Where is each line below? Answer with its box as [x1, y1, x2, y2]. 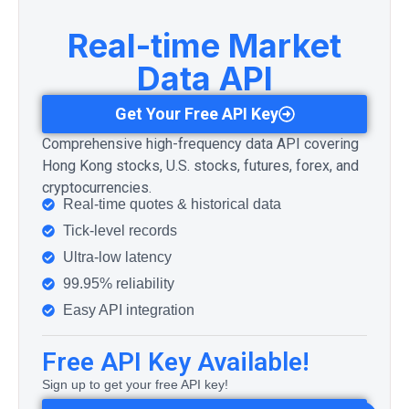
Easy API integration [62, 302, 194, 319]
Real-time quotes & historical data [62, 196, 281, 213]
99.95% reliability [62, 276, 174, 292]
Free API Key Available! [42, 347, 309, 378]
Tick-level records [62, 223, 177, 239]
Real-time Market [68, 25, 341, 66]
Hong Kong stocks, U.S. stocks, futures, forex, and [42, 156, 359, 174]
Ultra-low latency [62, 249, 172, 266]
